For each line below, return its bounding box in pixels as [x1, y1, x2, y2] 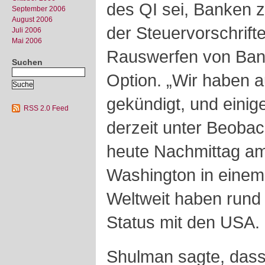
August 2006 [12, 15, 53, 24]
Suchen [12, 57, 43, 67]
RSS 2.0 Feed [24, 104, 69, 112]
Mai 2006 [12, 37, 42, 45]
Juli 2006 [12, 26, 41, 34]
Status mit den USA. [106, 212, 260, 232]
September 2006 [12, 5, 66, 13]
